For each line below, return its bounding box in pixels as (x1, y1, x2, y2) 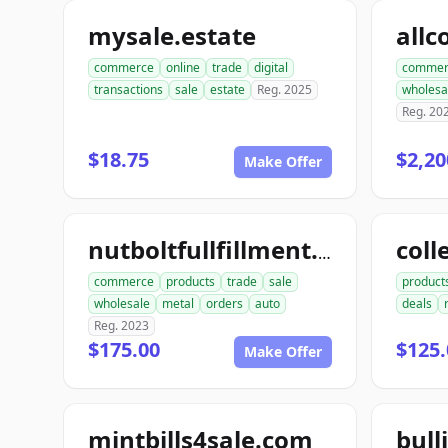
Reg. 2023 (94, 317, 149, 334)
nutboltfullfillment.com (318, 242, 331, 264)
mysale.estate (88, 19, 256, 52)
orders (206, 295, 243, 312)
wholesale (94, 295, 150, 312)
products (166, 273, 215, 290)
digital (254, 59, 288, 76)
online (166, 59, 200, 76)
